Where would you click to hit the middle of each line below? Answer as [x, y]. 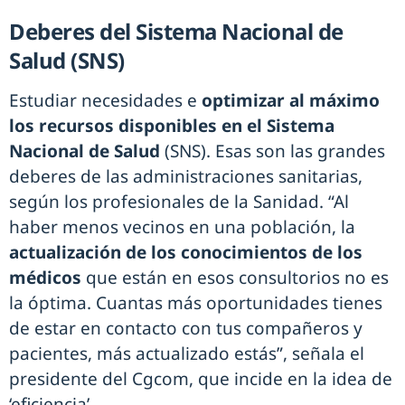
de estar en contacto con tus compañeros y [186, 329]
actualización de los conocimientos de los [186, 253]
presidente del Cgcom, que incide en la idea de [201, 379]
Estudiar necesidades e [105, 101]
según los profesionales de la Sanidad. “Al [179, 202]
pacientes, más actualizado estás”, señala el [187, 354]
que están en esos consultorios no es [235, 278]
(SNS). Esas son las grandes [273, 151]
